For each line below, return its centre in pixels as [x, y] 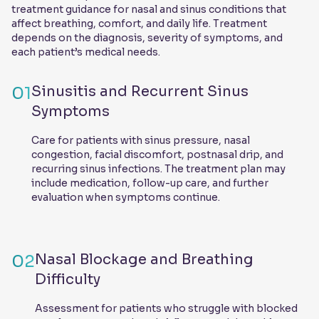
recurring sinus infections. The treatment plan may [158, 169]
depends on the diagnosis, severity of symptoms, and [147, 38]
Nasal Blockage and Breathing [144, 260]
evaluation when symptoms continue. [126, 198]
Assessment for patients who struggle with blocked [166, 309]
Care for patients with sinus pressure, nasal [141, 141]
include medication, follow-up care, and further [150, 183]
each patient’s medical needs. [86, 52]
